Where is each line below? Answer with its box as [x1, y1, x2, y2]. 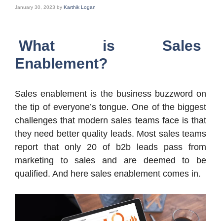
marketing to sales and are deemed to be [15, 155, 206, 165]
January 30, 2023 [15, 4, 55, 10]
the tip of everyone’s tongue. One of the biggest [15, 102, 206, 112]
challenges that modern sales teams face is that [15, 115, 206, 125]
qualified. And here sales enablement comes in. [15, 169, 201, 179]
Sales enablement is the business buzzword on [15, 89, 206, 99]
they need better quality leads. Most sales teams [15, 129, 206, 139]
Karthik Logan [64, 4, 96, 10]
